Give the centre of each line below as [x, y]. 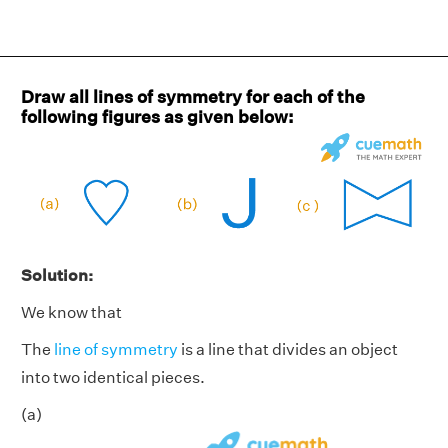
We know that [71, 313]
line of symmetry [116, 350]
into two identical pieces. [113, 378]
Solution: [57, 276]
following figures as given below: [157, 116]
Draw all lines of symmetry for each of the [193, 96]
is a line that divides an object [288, 350]
